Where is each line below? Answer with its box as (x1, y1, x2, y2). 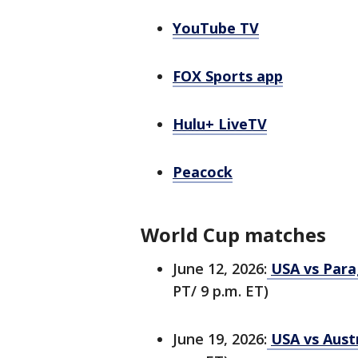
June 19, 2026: (173, 329, 267, 349)
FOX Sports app (173, 66, 283, 86)
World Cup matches (141, 221, 326, 249)
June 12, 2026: (173, 259, 267, 279)
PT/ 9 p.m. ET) (173, 281, 268, 301)
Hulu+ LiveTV (173, 114, 267, 134)
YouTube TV (173, 18, 259, 38)
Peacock (173, 162, 233, 182)
